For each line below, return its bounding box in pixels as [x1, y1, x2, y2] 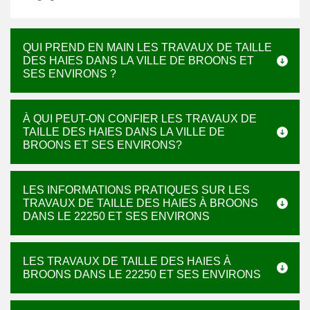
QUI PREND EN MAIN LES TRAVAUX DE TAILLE [23, 42, 272, 53]
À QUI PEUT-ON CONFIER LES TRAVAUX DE [23, 113, 257, 125]
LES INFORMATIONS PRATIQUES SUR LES [23, 184, 250, 196]
